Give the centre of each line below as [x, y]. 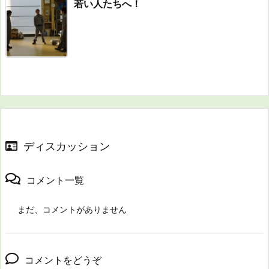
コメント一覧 [55, 180]
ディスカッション [67, 147]
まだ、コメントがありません [72, 210]
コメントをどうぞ [63, 260]
